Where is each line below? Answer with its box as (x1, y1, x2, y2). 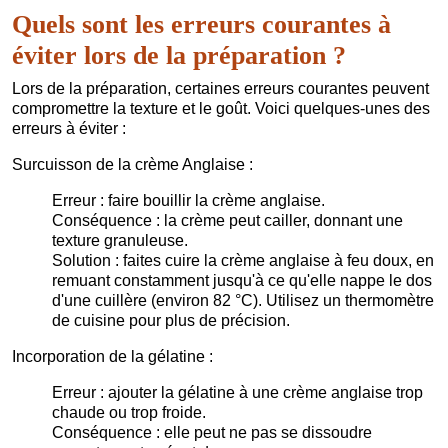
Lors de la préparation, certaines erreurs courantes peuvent (12, 79, 429, 97)
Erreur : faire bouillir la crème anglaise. (52, 191, 325, 209)
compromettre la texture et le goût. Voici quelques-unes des (12, 99, 430, 117)
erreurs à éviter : (12, 119, 126, 137)
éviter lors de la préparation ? (12, 40, 346, 70)
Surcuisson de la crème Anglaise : (12, 155, 253, 173)
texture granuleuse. (52, 231, 188, 249)
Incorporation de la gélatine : (12, 347, 213, 365)
